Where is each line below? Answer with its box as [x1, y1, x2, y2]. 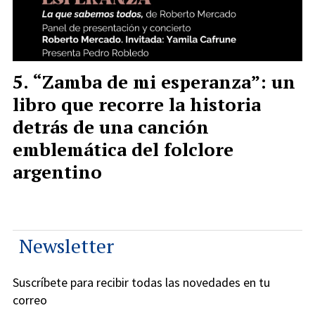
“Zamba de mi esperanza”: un [32, 70, 295, 94]
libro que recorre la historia [13, 92, 261, 117]
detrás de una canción [13, 115, 209, 139]
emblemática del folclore [13, 137, 233, 162]
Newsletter [19, 233, 114, 259]
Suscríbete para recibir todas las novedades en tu [13, 274, 270, 291]
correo [13, 292, 47, 309]
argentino [13, 160, 102, 184]
